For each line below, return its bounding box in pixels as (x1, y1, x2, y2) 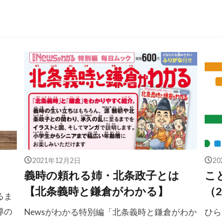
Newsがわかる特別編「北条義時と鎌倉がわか (24, 206, 197, 217)
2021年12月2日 (32, 156, 81, 164)
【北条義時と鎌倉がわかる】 (24, 184, 168, 198)
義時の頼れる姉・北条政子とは (24, 168, 179, 182)
